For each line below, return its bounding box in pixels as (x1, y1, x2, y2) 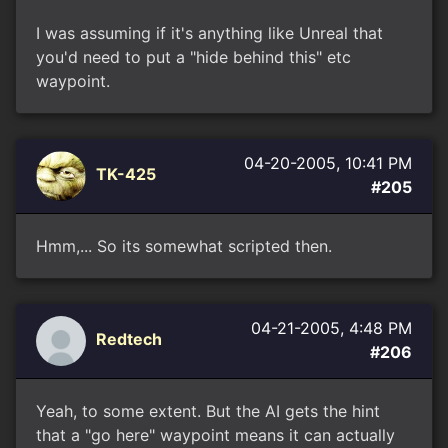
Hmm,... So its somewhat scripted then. (36, 236, 332, 256)
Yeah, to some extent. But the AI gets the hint (36, 401, 380, 421)
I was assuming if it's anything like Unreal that (36, 23, 383, 43)
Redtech (96, 329, 162, 350)
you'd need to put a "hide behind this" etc (36, 47, 351, 67)
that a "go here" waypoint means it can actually (36, 425, 395, 445)
